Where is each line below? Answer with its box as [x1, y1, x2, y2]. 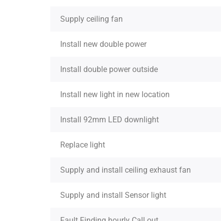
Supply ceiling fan [60, 14, 123, 24]
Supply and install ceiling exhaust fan [60, 165, 191, 175]
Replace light [60, 140, 105, 149]
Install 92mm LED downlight [60, 115, 159, 124]
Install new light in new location [60, 90, 170, 99]
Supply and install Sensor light [60, 190, 166, 200]
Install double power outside [60, 65, 158, 74]
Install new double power [60, 39, 147, 49]
